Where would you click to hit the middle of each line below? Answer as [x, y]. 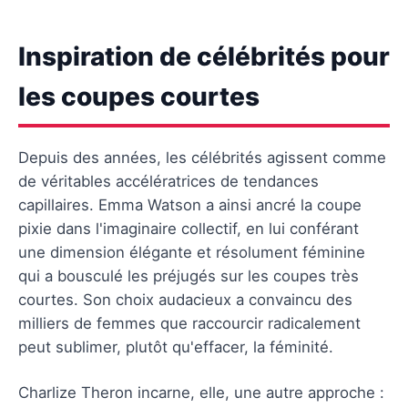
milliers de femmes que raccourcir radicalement [189, 323]
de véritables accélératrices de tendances [168, 181]
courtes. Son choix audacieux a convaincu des [185, 299]
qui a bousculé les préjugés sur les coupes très [189, 275]
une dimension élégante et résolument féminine [192, 252]
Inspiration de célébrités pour [204, 56]
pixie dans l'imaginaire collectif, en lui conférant [189, 228]
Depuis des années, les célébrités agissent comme [202, 157]
